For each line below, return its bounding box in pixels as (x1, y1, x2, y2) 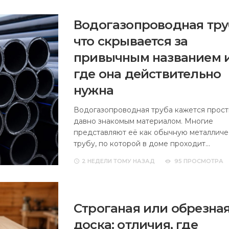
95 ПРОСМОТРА (174, 157, 223, 165)
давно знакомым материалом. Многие (74, 117, 213, 126)
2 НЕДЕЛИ (82, 157, 112, 165)
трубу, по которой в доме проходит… (74, 139, 210, 148)
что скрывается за (74, 34, 188, 49)
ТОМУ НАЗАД (112, 157, 155, 165)
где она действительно (74, 66, 221, 81)
